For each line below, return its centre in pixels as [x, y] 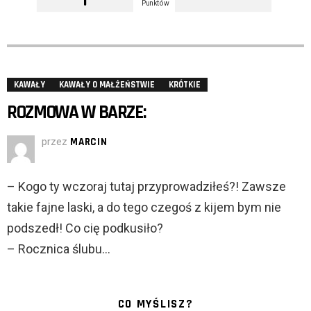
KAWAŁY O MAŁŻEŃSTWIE [107, 85]
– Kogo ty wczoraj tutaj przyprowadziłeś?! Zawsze [146, 187]
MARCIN [89, 142]
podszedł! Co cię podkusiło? [85, 228]
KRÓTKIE [185, 85]
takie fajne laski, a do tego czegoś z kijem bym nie [144, 208]
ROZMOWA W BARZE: [76, 113]
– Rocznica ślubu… [59, 249]
